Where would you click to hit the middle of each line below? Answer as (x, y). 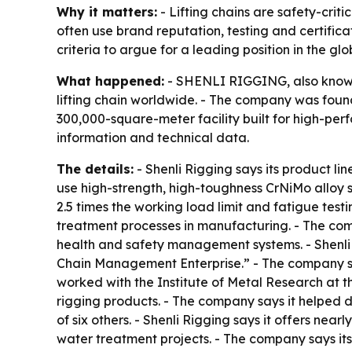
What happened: (110, 81)
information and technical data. (153, 138)
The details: (95, 169)
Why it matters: (107, 12)
